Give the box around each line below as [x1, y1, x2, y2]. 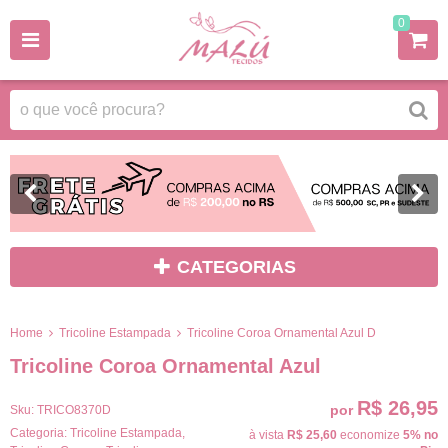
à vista [249, 427, 287, 442]
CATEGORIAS [177, 257, 296, 278]
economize [337, 427, 403, 442]
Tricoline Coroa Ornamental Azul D [187, 325, 376, 340]
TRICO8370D [37, 402, 111, 417]
